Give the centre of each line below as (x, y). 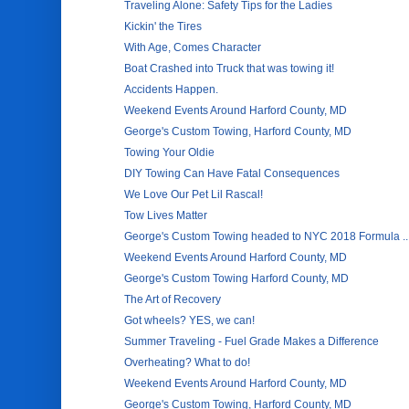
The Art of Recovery (173, 299)
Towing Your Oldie (170, 152)
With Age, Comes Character (193, 47)
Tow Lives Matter (166, 215)
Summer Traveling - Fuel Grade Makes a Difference (252, 341)
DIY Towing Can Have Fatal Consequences (232, 173)
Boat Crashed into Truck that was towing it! (230, 68)
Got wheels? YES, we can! (190, 320)
